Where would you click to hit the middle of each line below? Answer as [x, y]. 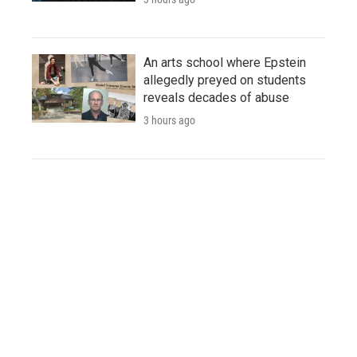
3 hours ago [169, 120]
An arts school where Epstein [225, 62]
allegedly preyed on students [225, 80]
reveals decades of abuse [216, 97]
